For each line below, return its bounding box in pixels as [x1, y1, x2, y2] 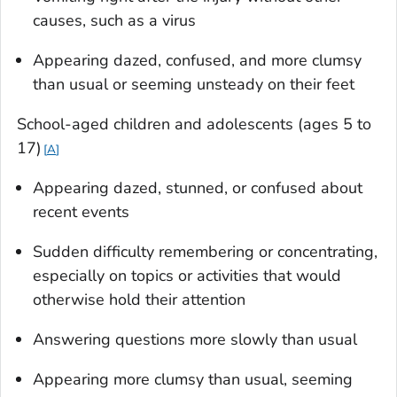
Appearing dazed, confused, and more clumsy [33, 49, 362, 71]
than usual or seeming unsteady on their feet [33, 73, 354, 95]
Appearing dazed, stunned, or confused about [33, 176, 362, 198]
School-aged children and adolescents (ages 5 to [17, 113, 371, 135]
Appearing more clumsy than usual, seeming [33, 368, 353, 390]
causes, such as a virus [33, 9, 196, 31]
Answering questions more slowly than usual [33, 328, 357, 350]
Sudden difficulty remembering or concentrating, [33, 240, 378, 262]
